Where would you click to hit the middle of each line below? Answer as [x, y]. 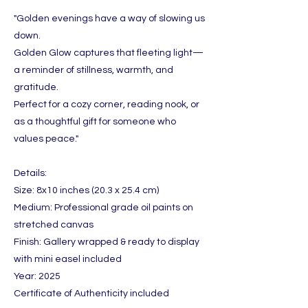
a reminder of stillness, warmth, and [93, 70]
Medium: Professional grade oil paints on [103, 207]
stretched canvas [54, 224]
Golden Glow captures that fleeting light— [109, 53]
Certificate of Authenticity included [91, 293]
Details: [30, 173]
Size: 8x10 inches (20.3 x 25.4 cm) [86, 190]
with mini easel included [68, 259]
